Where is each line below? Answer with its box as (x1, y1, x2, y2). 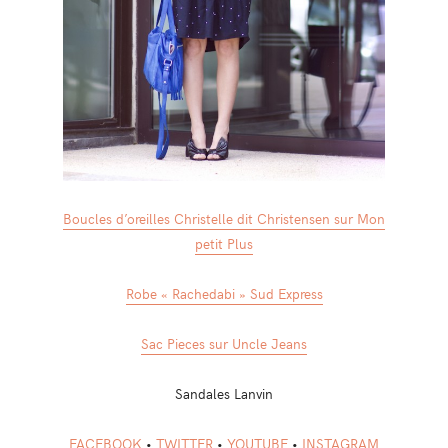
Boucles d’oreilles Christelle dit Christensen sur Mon (63, 207, 385, 228)
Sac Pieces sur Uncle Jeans (141, 332, 307, 353)
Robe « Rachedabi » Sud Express (125, 282, 323, 303)
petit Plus (195, 232, 253, 253)
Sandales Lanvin (175, 382, 273, 403)
